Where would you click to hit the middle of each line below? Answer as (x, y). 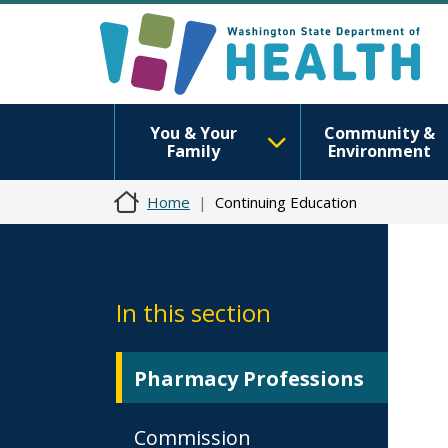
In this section (193, 312)
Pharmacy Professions (249, 378)
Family (193, 151)
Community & (379, 133)
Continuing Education (286, 202)
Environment (379, 151)
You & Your (193, 133)
